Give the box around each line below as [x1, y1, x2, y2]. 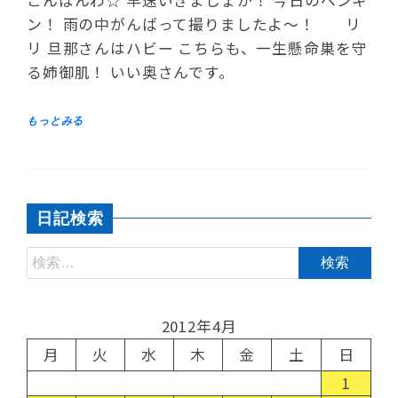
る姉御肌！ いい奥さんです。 [27, 60, 243, 83]
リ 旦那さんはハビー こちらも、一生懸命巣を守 [27, 36, 368, 59]
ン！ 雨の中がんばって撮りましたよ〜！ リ [27, 12, 362, 35]
